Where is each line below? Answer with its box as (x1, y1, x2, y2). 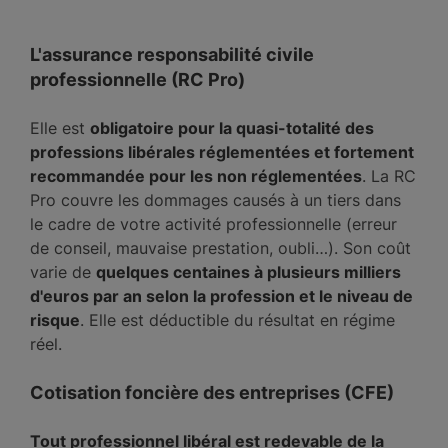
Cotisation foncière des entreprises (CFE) (30, 382, 394, 403)
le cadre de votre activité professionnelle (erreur (30, 214, 397, 234)
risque (30, 310, 80, 330)
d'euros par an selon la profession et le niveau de (30, 286, 413, 306)
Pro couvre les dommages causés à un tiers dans (30, 190, 401, 210)
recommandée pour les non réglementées (30, 166, 362, 186)
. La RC (362, 166, 416, 186)
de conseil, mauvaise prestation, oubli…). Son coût (30, 238, 411, 258)
